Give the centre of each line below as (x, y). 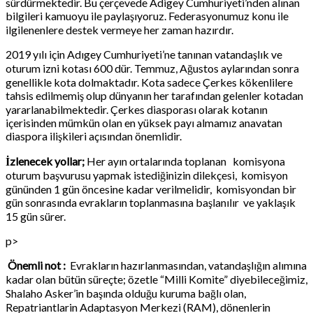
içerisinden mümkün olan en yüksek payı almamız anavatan (144, 122)
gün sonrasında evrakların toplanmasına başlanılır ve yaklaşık (151, 202)
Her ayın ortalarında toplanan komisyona (185, 161)
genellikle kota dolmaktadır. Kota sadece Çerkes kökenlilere (149, 82)
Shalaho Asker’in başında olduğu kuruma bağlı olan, (126, 293)
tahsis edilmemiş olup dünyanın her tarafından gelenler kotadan (154, 95)
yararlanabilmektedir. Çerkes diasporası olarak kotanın (137, 109)
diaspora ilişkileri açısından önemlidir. (94, 136)
